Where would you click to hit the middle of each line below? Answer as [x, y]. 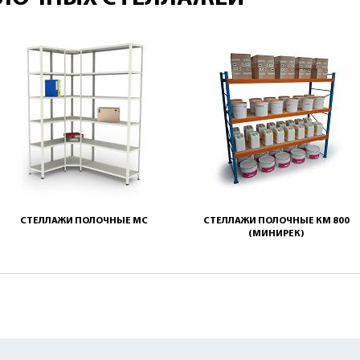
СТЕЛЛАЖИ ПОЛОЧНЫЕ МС [84, 221]
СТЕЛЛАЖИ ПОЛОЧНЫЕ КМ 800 [276, 221]
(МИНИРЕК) [276, 234]
